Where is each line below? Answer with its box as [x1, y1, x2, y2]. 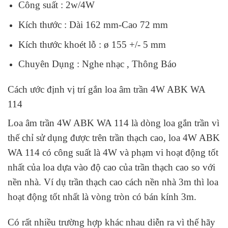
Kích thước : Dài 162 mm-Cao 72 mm [18, 19, 168, 30]
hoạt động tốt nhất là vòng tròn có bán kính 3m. [8, 191, 196, 202]
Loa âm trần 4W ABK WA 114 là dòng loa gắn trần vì [8, 117, 219, 128]
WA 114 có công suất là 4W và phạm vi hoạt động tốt [8, 147, 218, 158]
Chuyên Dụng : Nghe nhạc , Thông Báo [18, 59, 177, 70]
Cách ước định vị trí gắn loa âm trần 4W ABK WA [8, 83, 205, 95]
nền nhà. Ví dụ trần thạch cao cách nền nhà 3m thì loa [8, 176, 218, 187]
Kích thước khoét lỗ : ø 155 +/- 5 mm [18, 39, 166, 50]
